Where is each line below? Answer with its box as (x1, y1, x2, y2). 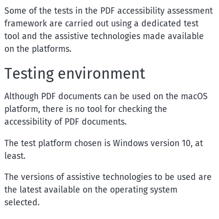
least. (4, 151, 25, 161)
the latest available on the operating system (4, 185, 177, 196)
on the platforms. (4, 44, 71, 54)
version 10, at (148, 138, 203, 149)
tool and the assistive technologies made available (4, 31, 204, 42)
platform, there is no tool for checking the (4, 104, 167, 114)
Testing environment (4, 64, 145, 83)
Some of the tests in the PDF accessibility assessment (4, 5, 213, 16)
